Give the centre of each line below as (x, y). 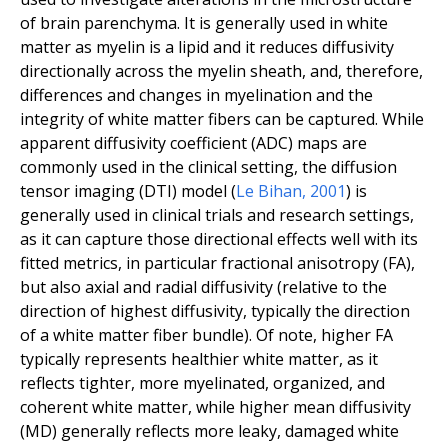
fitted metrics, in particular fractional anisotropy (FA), (217, 263)
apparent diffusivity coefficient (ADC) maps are (193, 143)
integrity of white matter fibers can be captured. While (222, 119)
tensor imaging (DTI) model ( (128, 191)
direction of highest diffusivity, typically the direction (215, 311)
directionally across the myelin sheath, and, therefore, (221, 71)
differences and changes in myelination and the (196, 95)
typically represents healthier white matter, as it (199, 359)
